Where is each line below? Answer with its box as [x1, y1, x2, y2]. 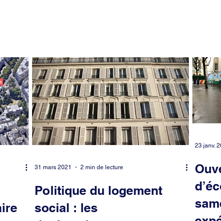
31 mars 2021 [35, 164, 72, 171]
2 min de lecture [80, 164, 123, 171]
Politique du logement [35, 183, 162, 198]
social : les [35, 200, 98, 215]
